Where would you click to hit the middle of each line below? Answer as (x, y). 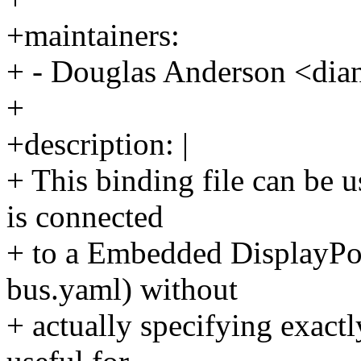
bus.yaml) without (122, 289)
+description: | (98, 144)
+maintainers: (93, 35)
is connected (85, 217)
